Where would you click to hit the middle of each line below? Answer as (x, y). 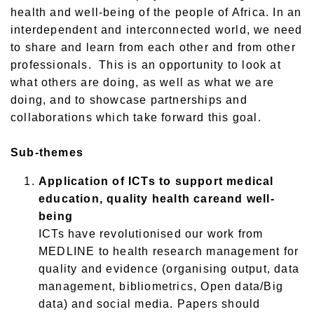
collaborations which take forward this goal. (138, 118)
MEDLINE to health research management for (169, 252)
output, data (264, 269)
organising (197, 269)
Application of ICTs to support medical (156, 182)
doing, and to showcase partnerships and (129, 100)
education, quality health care (129, 199)
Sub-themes (47, 153)
